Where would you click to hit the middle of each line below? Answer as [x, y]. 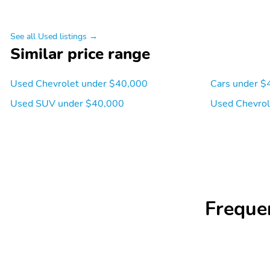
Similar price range [80, 54]
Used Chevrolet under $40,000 [79, 83]
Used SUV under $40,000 [67, 103]
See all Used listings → [54, 36]
